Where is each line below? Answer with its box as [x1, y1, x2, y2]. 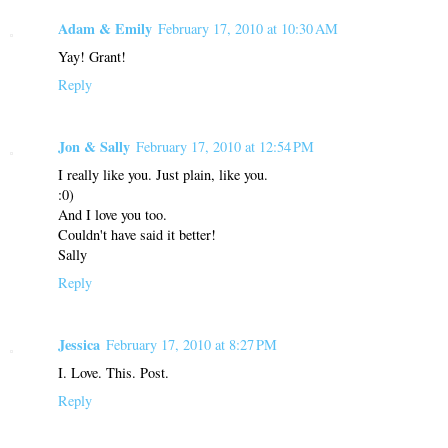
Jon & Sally [58, 135, 130, 157]
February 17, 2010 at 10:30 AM [158, 18, 338, 38]
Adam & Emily [58, 17, 152, 39]
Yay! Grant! [58, 46, 126, 66]
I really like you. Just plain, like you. [58, 164, 268, 184]
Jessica [58, 333, 100, 355]
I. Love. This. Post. [58, 362, 169, 382]
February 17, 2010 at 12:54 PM [136, 136, 314, 156]
